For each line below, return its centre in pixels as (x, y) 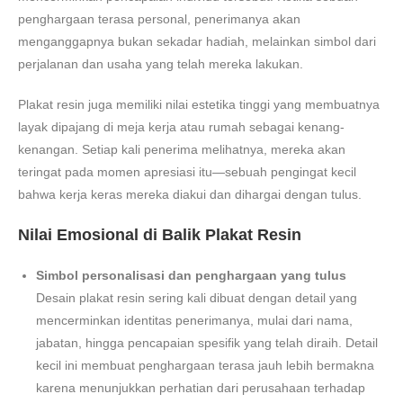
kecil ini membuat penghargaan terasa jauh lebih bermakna (205, 365)
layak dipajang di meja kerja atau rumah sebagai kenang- (181, 126)
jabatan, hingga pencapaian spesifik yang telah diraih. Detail (207, 342)
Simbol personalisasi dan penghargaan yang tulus (191, 275)
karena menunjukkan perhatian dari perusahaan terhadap (201, 387)
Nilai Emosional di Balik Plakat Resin (160, 234)
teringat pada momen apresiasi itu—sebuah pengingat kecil (187, 171)
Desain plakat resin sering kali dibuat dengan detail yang (197, 297)
